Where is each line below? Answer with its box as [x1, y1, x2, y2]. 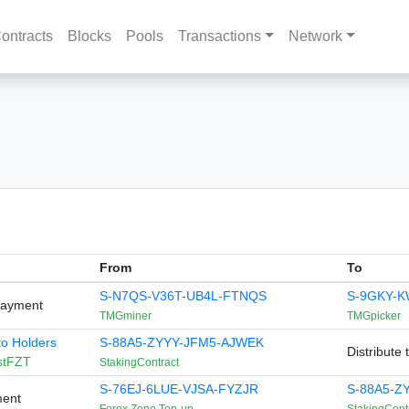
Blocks [68, 28, 112, 44]
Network [288, 28, 342, 44]
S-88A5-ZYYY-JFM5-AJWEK [99, 335, 264, 350]
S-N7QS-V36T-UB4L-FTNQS [99, 288, 267, 303]
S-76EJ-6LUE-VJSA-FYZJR [99, 382, 258, 396]
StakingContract [99, 356, 179, 369]
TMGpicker [346, 309, 401, 322]
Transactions [178, 28, 262, 44]
